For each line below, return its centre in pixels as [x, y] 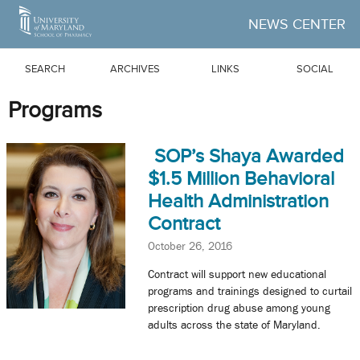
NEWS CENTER [297, 24]
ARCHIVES [135, 68]
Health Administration [238, 201]
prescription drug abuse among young [239, 308]
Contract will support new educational [237, 274]
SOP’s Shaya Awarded [249, 156]
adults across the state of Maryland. [234, 325]
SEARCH [45, 68]
